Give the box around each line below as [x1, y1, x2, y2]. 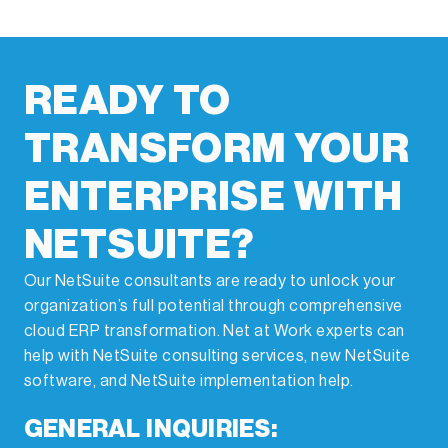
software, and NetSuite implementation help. [24, 373, 354, 390]
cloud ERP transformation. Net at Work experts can [24, 323, 405, 340]
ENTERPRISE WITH [24, 177, 403, 218]
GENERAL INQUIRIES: [24, 417, 277, 442]
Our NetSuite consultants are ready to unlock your [24, 273, 396, 290]
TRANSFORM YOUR [24, 129, 409, 170]
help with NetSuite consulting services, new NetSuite [24, 348, 411, 365]
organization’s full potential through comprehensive [24, 298, 403, 315]
